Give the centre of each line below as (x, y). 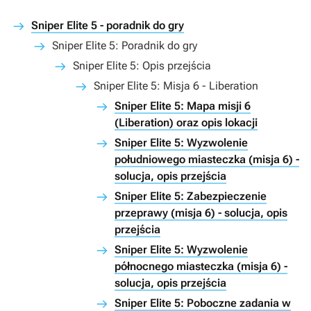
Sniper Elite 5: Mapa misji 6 (183, 106)
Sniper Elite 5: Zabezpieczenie (191, 196)
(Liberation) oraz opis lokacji (186, 123)
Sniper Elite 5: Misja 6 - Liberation (176, 86)
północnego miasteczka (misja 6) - (201, 267)
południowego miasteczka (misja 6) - (207, 160)
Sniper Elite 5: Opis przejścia (142, 66)
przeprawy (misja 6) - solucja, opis (201, 213)
